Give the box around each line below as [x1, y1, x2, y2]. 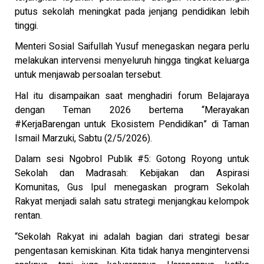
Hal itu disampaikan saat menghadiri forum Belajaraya [15, 88, 249, 103]
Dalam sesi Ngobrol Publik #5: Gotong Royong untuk [15, 152, 249, 167]
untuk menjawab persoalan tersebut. [15, 68, 162, 82]
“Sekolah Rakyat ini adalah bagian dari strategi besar [15, 229, 249, 244]
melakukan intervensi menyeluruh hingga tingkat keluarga [15, 54, 249, 68]
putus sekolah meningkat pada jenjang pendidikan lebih [15, 4, 249, 19]
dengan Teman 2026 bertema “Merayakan [15, 103, 249, 117]
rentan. [15, 209, 42, 223]
